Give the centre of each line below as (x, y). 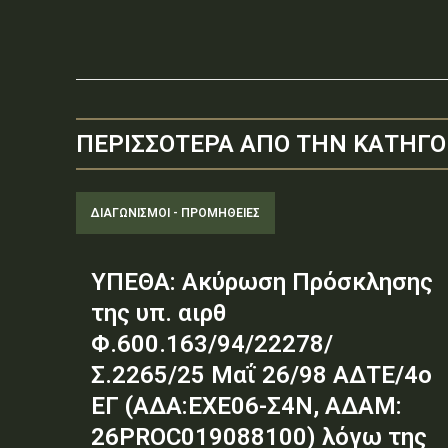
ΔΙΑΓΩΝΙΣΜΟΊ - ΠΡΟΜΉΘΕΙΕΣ (175, 212)
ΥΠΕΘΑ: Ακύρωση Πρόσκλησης (262, 281)
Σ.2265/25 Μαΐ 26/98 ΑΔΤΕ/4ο (261, 374)
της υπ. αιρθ (158, 312)
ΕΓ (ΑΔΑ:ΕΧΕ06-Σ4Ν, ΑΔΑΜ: (246, 405)
